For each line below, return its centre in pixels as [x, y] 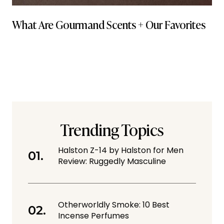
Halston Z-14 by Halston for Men [121, 150]
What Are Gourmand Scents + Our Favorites [109, 24]
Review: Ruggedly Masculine [112, 161]
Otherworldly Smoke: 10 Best [114, 204]
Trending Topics [112, 129]
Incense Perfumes [93, 215]
